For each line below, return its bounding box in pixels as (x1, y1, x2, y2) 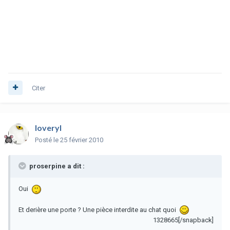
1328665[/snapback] (153, 216, 214, 224)
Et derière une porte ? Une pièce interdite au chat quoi (18, 205, 179, 214)
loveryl (35, 122, 62, 132)
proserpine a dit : (28, 162, 85, 170)
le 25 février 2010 (53, 136, 103, 144)
